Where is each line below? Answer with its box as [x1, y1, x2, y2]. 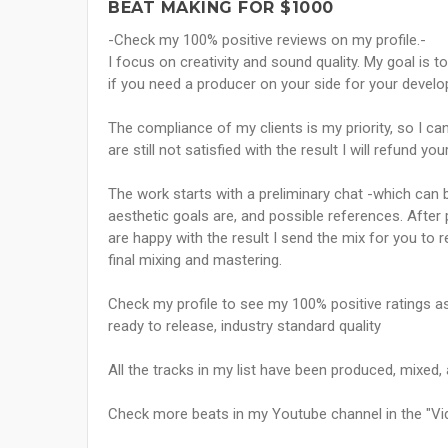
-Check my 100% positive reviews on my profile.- [108, 31, 426, 50]
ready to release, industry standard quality [108, 317, 381, 336]
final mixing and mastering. [108, 251, 282, 270]
